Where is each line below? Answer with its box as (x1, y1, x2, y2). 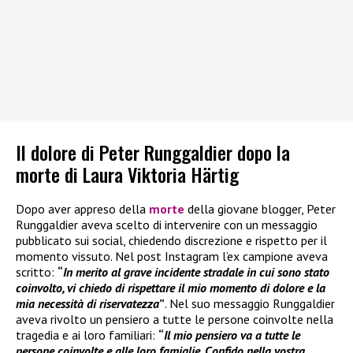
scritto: (16, 264, 58, 281)
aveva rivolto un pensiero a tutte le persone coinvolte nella (16, 311, 333, 328)
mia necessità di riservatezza (16, 295, 159, 312)
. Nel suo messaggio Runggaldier (165, 295, 335, 312)
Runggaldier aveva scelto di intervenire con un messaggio (16, 217, 318, 233)
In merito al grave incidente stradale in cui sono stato (63, 264, 329, 281)
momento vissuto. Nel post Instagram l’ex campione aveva (16, 248, 328, 265)
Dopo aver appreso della (16, 201, 149, 217)
